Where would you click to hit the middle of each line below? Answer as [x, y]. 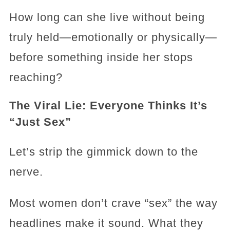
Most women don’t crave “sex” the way [113, 203]
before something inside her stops [101, 57]
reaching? [36, 77]
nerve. [26, 172]
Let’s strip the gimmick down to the [103, 152]
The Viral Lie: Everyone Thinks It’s [108, 106]
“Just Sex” [40, 122]
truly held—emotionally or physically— [113, 37]
